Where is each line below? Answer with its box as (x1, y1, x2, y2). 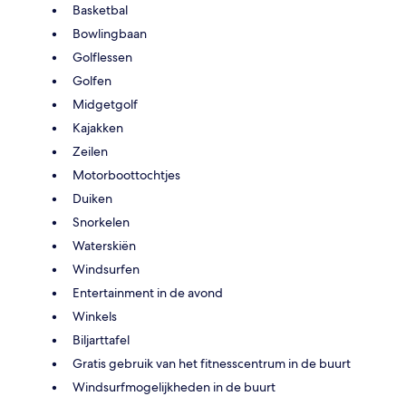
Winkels (72, 307, 117, 324)
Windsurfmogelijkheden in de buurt (72, 378, 275, 395)
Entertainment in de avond (72, 284, 223, 301)
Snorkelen (72, 213, 130, 230)
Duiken (72, 189, 112, 207)
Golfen (72, 72, 111, 89)
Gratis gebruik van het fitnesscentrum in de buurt (72, 354, 351, 372)
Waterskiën (72, 237, 136, 254)
